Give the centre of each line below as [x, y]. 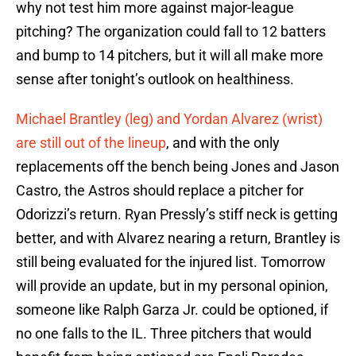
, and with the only [223, 143]
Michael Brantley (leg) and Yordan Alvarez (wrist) [169, 119]
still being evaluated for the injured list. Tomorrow [171, 262]
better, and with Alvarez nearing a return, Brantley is [178, 238]
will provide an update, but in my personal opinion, [172, 286]
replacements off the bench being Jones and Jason [178, 167]
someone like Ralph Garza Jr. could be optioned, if [172, 310]
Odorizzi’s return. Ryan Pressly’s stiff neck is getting [177, 215]
